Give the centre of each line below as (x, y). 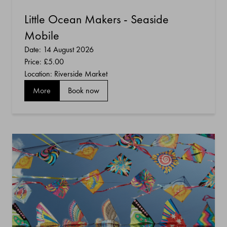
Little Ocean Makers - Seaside (97, 19)
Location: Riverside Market (66, 73)
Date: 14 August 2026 (59, 49)
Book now (84, 90)
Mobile (42, 35)
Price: (34, 61)
